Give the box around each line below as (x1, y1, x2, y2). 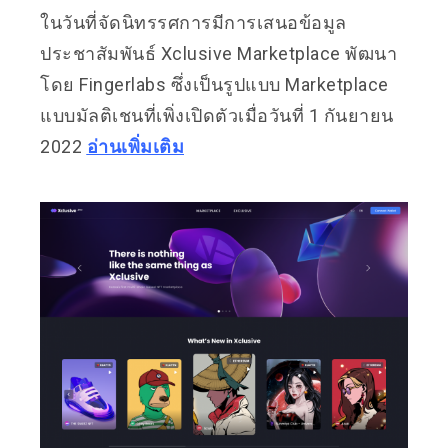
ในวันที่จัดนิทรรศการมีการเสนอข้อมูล (40, 11, 347, 33)
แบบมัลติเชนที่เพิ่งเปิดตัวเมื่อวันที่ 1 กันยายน (40, 104, 394, 126)
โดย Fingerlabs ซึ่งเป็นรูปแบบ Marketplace (40, 73, 389, 95)
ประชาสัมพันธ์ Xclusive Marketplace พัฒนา (40, 42, 397, 64)
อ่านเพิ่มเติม (86, 135, 184, 157)
